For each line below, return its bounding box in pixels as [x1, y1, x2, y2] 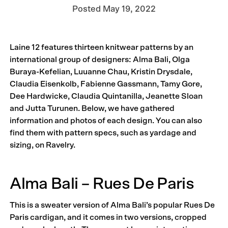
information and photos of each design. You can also [10, 116, 203, 125]
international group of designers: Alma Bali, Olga [10, 55, 190, 64]
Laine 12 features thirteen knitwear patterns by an [10, 43, 194, 51]
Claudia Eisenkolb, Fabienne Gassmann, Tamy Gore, [10, 79, 203, 88]
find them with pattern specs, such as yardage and [10, 128, 197, 137]
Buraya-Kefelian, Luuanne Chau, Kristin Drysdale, [10, 67, 193, 76]
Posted [72, 5, 103, 13]
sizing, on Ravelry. [10, 140, 76, 149]
